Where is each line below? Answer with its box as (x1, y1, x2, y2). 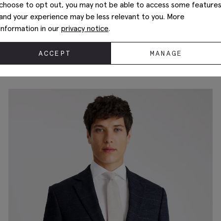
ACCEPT (38, 49, 71, 58)
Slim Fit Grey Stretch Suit (14, 47, 105, 57)
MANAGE (150, 49, 183, 58)
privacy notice (61, 23, 109, 33)
